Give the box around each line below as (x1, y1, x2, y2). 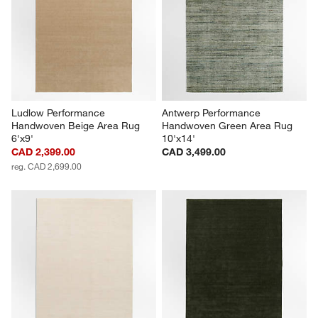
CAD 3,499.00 (162, 145, 226, 158)
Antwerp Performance (162, 106, 263, 119)
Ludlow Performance (11, 106, 109, 119)
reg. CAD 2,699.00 (11, 160, 82, 172)
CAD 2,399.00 (11, 145, 76, 158)
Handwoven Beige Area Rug (11, 119, 143, 132)
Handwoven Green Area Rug (162, 119, 295, 132)
